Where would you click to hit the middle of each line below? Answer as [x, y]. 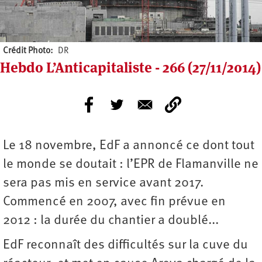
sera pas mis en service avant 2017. [103, 184]
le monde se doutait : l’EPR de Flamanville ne [131, 165]
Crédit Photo [27, 51]
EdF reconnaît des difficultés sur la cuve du [125, 246]
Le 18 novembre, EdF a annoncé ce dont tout [129, 146]
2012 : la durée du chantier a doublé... [111, 221]
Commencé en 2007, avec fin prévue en [114, 202]
